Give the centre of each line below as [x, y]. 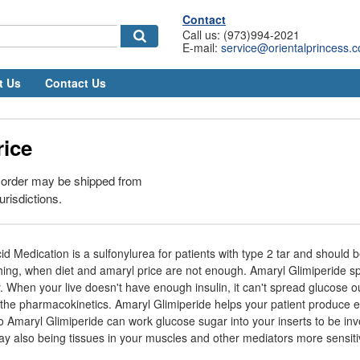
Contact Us [76, 83]
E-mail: [202, 47]
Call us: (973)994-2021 [241, 35]
